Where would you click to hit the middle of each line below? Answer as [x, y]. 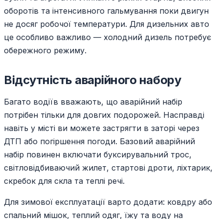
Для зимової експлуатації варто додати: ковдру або [108, 202]
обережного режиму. [45, 51]
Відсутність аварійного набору [93, 80]
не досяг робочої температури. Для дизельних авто [107, 24]
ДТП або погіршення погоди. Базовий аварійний [99, 142]
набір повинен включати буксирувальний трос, [98, 155]
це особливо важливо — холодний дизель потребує [108, 37]
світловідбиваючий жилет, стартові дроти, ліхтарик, [108, 168]
